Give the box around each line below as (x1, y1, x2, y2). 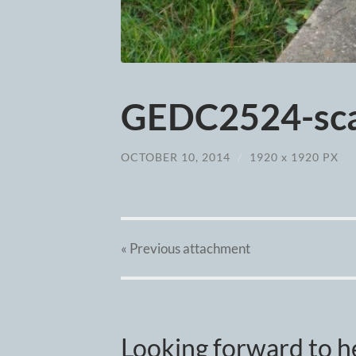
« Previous (121, 240, 180, 257)
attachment (180, 240, 250, 257)
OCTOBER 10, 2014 (121, 149, 230, 164)
